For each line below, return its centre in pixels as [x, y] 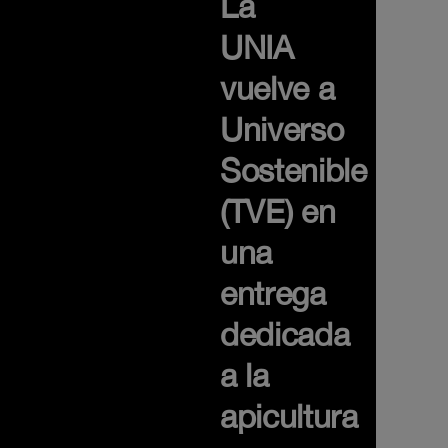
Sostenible [293, 170]
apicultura [289, 416]
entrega [273, 293]
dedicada [285, 334]
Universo [282, 129]
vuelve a [277, 88]
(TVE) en [278, 211]
